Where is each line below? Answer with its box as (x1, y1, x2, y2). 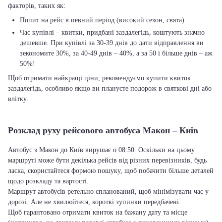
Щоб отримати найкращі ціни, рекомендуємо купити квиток (8, 74, 191, 82)
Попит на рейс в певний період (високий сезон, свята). (20, 16, 186, 24)
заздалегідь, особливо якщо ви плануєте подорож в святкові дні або (8, 85, 212, 92)
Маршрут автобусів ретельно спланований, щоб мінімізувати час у (8, 188, 209, 195)
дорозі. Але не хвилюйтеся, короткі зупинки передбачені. (8, 198, 181, 206)
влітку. (8, 95, 28, 103)
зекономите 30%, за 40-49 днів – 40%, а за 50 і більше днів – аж (20, 50, 213, 57)
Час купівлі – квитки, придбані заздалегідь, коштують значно (20, 29, 205, 36)
